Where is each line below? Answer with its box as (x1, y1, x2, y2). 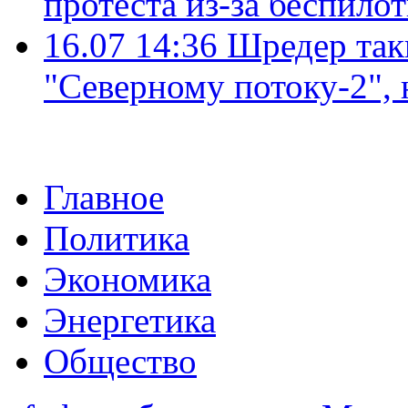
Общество (44, 341, 197, 381)
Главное (44, 177, 164, 217)
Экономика (44, 259, 211, 299)
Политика (44, 218, 189, 258)
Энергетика (44, 300, 216, 340)
